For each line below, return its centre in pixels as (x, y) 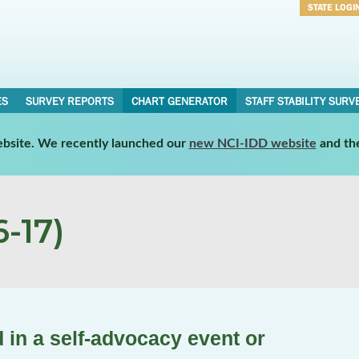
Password (331, 50)
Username (332, 29)
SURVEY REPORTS (69, 101)
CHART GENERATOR (179, 101)
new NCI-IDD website (252, 143)
